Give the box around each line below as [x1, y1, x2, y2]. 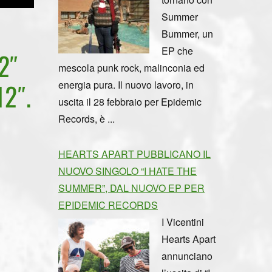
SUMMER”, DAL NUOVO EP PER [58, 180, 205, 195]
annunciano [161, 248, 212, 263]
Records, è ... [58, 111, 115, 126]
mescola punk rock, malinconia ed [58, 60, 205, 75]
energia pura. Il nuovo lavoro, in [58, 77, 194, 92]
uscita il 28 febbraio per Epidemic [58, 94, 202, 109]
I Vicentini [161, 214, 204, 229]
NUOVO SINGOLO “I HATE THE [58, 163, 197, 178]
